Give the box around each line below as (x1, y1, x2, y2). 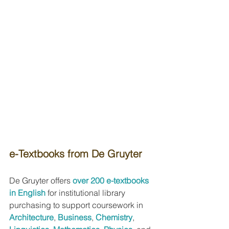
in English (9, 187, 45, 198)
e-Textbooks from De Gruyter (9, 147, 142, 160)
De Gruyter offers (9, 175, 73, 186)
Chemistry (96, 212, 132, 222)
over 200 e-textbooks (73, 175, 151, 186)
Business (58, 212, 91, 222)
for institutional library (48, 187, 127, 198)
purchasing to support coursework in (9, 199, 145, 210)
